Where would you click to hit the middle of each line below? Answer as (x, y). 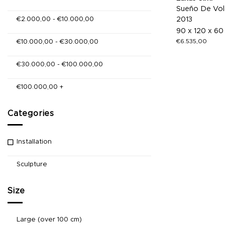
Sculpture (32, 165)
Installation (34, 142)
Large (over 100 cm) (49, 219)
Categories (31, 113)
